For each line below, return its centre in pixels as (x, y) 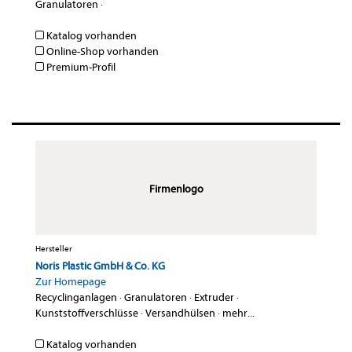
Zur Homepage (71, 282)
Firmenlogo (176, 189)
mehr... (238, 313)
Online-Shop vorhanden (101, 52)
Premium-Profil (80, 68)
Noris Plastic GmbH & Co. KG (100, 266)
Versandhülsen (180, 313)
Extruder (214, 298)
